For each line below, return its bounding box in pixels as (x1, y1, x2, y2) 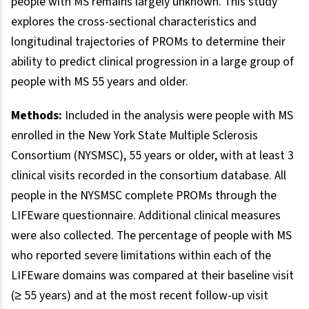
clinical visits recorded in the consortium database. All (11, 166, 286, 184)
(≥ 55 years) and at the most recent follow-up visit (11, 286, 268, 304)
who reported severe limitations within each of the (11, 246, 271, 264)
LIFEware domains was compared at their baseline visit (11, 266, 294, 284)
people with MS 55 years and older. (11, 72, 188, 90)
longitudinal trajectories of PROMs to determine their (11, 32, 286, 50)
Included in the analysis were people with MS (65, 106, 293, 124)
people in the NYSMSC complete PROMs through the (11, 186, 277, 204)
